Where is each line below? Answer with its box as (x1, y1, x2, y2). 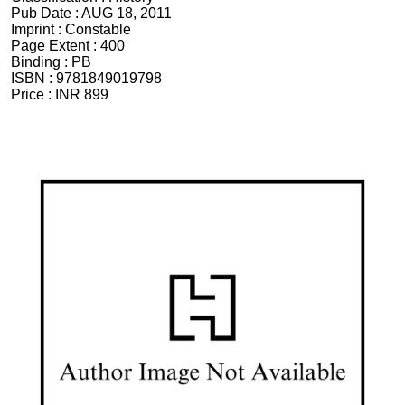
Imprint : (11, 21, 65, 37)
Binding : (11, 53, 71, 70)
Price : (11, 86, 55, 102)
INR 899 (55, 86, 108, 102)
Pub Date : (11, 5, 81, 21)
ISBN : (11, 70, 56, 86)
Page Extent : (11, 37, 100, 53)
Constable (65, 21, 131, 37)
